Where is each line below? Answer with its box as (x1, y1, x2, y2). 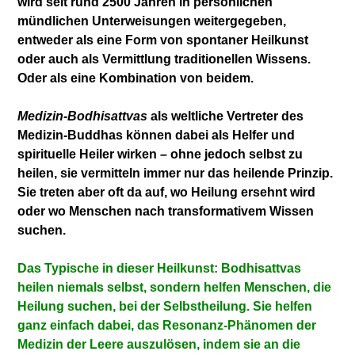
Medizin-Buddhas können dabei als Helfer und (17, 128, 296, 142)
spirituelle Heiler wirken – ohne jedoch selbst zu (17, 147, 303, 161)
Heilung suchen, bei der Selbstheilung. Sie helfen (17, 299, 313, 313)
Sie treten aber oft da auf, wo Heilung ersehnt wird (17, 185, 316, 199)
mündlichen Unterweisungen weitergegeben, (17, 13, 287, 28)
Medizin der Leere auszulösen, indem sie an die (17, 337, 301, 351)
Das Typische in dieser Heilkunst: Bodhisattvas (17, 261, 302, 275)
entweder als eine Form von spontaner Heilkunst (17, 32, 309, 47)
